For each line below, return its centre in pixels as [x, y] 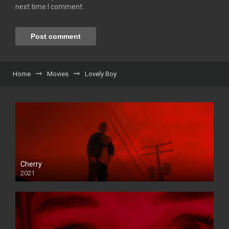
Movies [58, 74]
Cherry [31, 164]
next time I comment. [50, 6]
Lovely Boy [101, 74]
